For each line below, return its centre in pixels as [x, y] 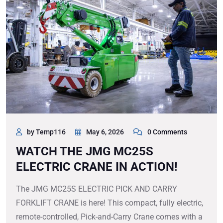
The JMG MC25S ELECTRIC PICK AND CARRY [97, 189]
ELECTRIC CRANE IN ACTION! [97, 167]
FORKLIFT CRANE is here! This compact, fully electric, [110, 203]
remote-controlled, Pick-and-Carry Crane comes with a [109, 217]
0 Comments [167, 132]
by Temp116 [46, 132]
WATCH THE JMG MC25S [85, 152]
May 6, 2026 [105, 132]
